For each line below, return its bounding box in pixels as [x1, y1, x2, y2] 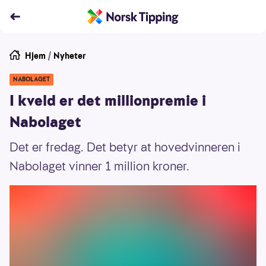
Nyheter [53, 50, 86, 62]
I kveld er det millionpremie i [9, 91, 206, 111]
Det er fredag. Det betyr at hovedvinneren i [9, 139, 240, 156]
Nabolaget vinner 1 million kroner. [9, 158, 189, 175]
